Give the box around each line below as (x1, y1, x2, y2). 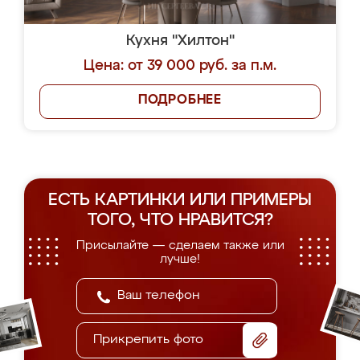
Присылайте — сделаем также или (76, 239, 284, 252)
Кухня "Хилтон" (125, 34, 235, 48)
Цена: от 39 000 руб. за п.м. (84, 59, 276, 73)
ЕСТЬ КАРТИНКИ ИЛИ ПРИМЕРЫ (48, 192, 312, 209)
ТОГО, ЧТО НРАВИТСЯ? (87, 212, 273, 229)
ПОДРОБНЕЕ (137, 94, 223, 107)
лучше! (160, 253, 200, 265)
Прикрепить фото (93, 333, 203, 346)
